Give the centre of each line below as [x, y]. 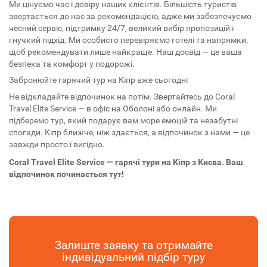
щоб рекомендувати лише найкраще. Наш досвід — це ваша [125, 52]
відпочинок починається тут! [66, 174]
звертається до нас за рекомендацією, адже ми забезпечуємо [130, 16]
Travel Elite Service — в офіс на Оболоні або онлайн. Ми [113, 108]
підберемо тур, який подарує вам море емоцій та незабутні [123, 120]
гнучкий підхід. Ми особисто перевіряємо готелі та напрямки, [128, 40]
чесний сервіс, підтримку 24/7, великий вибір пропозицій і [121, 28]
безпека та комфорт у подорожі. [72, 64]
